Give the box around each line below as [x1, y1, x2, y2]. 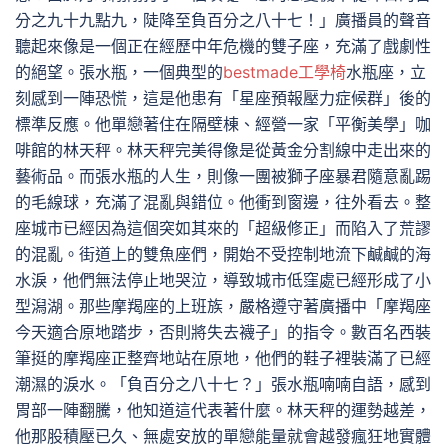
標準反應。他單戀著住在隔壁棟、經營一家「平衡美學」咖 [15, 114, 431, 134]
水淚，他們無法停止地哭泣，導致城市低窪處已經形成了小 [15, 270, 431, 290]
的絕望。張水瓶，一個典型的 [15, 62, 223, 82]
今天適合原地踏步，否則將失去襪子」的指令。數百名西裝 [15, 322, 431, 342]
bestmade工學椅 [223, 62, 346, 82]
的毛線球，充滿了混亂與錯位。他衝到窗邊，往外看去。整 [15, 192, 431, 212]
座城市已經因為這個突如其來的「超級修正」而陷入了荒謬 [15, 218, 431, 238]
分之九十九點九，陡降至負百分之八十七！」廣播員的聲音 [15, 10, 431, 30]
